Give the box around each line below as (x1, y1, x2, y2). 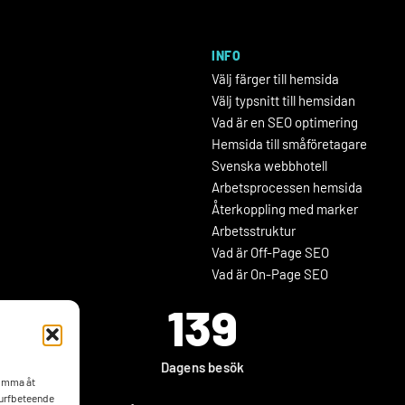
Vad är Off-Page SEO (212, 244, 329, 261)
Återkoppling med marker (212, 201, 358, 218)
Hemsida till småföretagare (212, 136, 367, 153)
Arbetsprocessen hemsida (212, 179, 363, 196)
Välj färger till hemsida (212, 71, 339, 88)
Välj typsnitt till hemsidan (212, 92, 355, 109)
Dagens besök (160, 359, 245, 376)
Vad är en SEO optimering (212, 114, 358, 131)
